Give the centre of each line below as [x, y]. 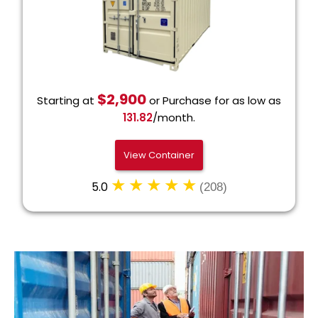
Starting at [67, 101]
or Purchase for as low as [214, 101]
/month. [174, 118]
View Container [159, 155]
